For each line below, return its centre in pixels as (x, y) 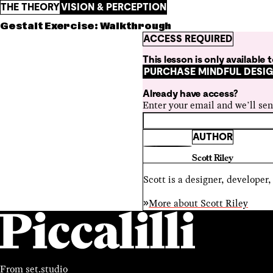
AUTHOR (213, 136)
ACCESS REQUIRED (188, 38)
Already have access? (191, 93)
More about (175, 203)
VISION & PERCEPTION (114, 7)
